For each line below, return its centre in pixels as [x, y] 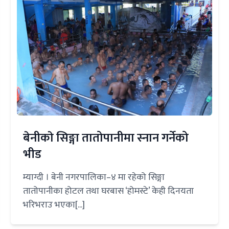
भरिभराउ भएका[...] [54, 205]
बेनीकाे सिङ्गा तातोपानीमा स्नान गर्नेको [106, 138]
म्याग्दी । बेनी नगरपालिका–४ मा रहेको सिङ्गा [94, 178]
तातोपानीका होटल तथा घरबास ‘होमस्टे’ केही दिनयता [109, 191]
